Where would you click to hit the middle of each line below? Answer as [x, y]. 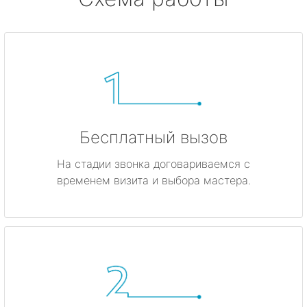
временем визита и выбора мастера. [153, 181]
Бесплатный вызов [153, 138]
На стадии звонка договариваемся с [153, 164]
